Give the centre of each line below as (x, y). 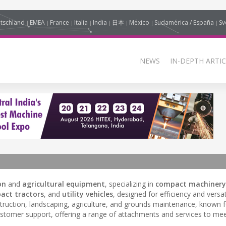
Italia (81, 22)
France (60, 22)
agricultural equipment (64, 184)
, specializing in (130, 184)
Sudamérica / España (184, 22)
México (139, 22)
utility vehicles (88, 194)
